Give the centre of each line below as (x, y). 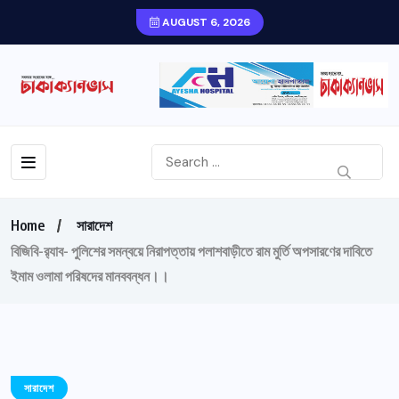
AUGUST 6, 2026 (204, 22)
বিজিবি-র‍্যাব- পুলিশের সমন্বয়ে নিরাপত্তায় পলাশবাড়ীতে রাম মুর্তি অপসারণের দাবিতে (191, 252)
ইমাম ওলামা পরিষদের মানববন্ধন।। (90, 277)
